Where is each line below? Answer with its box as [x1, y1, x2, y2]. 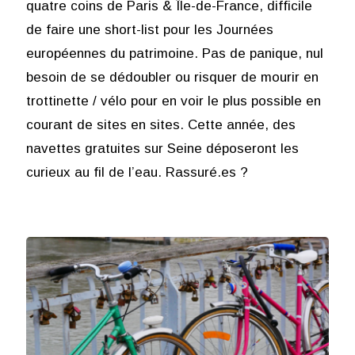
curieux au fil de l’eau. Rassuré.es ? [25, 165, 248, 181]
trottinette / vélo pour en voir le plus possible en [25, 94, 321, 109]
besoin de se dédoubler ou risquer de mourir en [25, 70, 319, 86]
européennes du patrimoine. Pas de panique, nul [25, 46, 323, 62]
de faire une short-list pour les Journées [25, 22, 273, 38]
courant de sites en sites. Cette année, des [25, 117, 296, 133]
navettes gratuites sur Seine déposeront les [25, 141, 299, 157]
